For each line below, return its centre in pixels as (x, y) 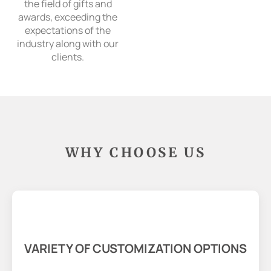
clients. (68, 57)
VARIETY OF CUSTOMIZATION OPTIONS (135, 249)
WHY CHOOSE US (135, 153)
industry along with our (68, 43)
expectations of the (68, 30)
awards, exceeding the (68, 17)
